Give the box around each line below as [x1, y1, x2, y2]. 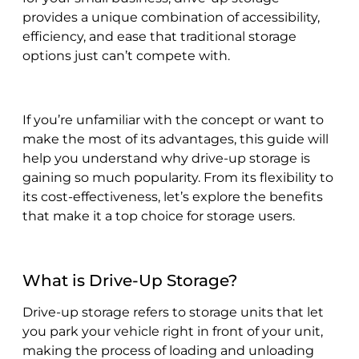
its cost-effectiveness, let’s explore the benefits [22, 189, 323, 205]
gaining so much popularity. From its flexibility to [22, 170, 333, 186]
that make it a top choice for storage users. [22, 208, 295, 224]
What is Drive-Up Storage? [22, 271, 237, 291]
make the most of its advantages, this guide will [22, 131, 329, 147]
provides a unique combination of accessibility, [22, 10, 320, 26]
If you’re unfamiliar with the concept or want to [22, 112, 324, 128]
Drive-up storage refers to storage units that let [22, 305, 324, 321]
